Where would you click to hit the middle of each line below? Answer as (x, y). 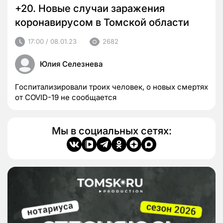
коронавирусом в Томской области (102, 22)
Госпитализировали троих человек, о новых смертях (111, 87)
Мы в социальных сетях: (111, 131)
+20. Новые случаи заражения (90, 8)
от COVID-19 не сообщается (66, 97)
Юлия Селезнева (71, 64)
